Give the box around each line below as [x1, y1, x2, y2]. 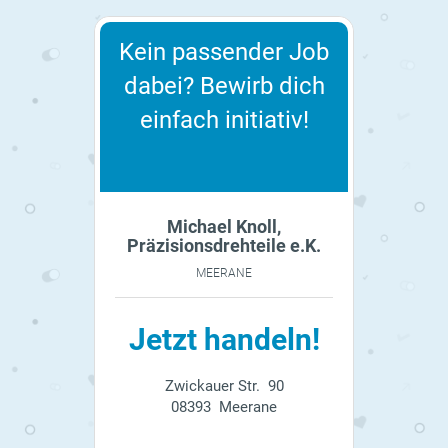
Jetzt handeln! [128, 321, 320, 357]
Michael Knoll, [167, 215, 281, 237]
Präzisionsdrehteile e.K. [127, 234, 321, 256]
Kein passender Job [119, 37, 329, 66]
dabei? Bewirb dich [123, 71, 325, 100]
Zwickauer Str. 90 [164, 376, 284, 395]
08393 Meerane [171, 397, 277, 416]
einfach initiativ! [139, 105, 309, 134]
